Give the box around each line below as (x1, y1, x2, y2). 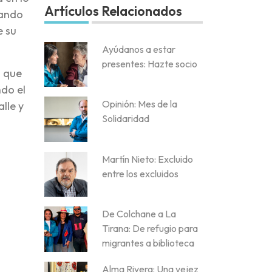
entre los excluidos (102, 167, 178, 180)
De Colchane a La (102, 208, 176, 220)
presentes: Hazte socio (102, 58, 197, 70)
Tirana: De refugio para (102, 222, 198, 235)
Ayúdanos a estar (102, 43, 175, 55)
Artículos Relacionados (44, 2, 182, 19)
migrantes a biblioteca (102, 237, 194, 250)
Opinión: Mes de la (102, 98, 177, 110)
